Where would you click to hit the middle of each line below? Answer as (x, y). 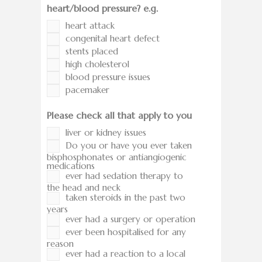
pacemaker (87, 90)
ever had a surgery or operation (130, 219)
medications (71, 166)
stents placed (92, 51)
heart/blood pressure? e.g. (102, 8)
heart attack (90, 26)
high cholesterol (97, 64)
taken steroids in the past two (125, 198)
